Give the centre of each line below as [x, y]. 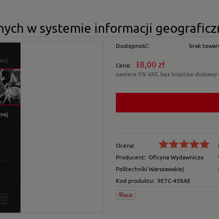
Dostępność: [132, 45]
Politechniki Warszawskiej [150, 168]
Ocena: [125, 145]
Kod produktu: [135, 180]
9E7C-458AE [174, 180]
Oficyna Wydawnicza [176, 157]
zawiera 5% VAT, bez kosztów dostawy [166, 74]
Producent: [131, 157]
